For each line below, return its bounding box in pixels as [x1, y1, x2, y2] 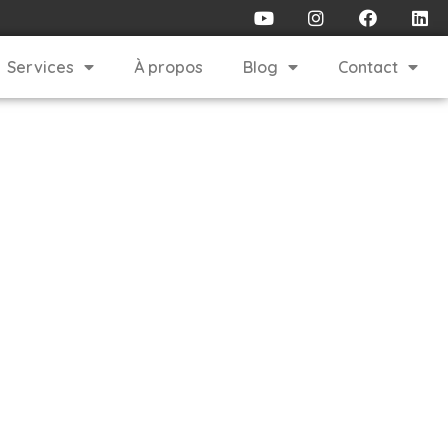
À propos [133, 57, 203, 77]
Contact [337, 57, 398, 77]
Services [6, 57, 74, 77]
